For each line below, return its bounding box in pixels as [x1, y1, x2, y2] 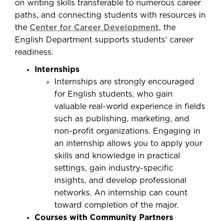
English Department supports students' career [15, 36, 193, 44]
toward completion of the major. [54, 201, 179, 209]
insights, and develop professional [54, 177, 186, 184]
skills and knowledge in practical [54, 152, 180, 160]
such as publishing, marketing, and [54, 115, 189, 123]
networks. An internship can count [54, 189, 187, 197]
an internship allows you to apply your [54, 140, 202, 147]
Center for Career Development [30, 24, 159, 32]
